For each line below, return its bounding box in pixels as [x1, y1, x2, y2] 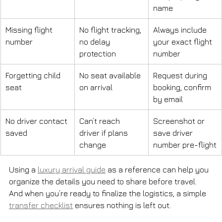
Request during [153, 70, 209, 80]
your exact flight [153, 37, 214, 46]
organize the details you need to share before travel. [9, 176, 199, 186]
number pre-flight [153, 140, 217, 149]
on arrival [79, 82, 112, 92]
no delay [79, 37, 112, 46]
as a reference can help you [106, 165, 211, 174]
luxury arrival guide [38, 165, 106, 174]
